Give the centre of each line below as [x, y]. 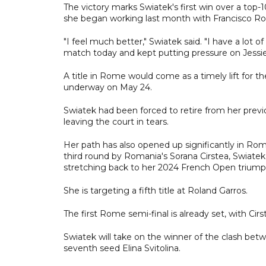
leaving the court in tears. [116, 121]
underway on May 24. [108, 87]
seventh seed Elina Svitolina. [122, 248]
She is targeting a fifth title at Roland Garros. [156, 190]
